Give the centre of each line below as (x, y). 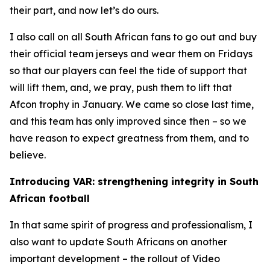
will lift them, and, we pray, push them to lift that (121, 87)
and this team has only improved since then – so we (128, 121)
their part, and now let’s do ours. (84, 10)
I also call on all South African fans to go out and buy (133, 37)
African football (50, 198)
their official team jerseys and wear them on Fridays (131, 54)
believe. (28, 155)
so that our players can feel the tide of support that (128, 71)
